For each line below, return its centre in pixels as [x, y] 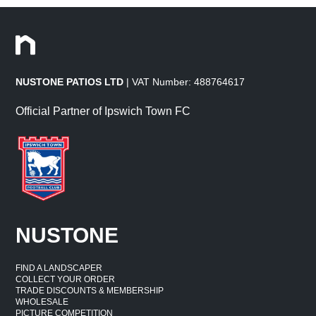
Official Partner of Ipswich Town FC [103, 111]
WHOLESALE [42, 302]
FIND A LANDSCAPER [59, 268]
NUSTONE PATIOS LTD [70, 82]
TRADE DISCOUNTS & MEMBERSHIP [90, 291]
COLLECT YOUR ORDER [66, 280]
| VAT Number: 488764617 [184, 82]
